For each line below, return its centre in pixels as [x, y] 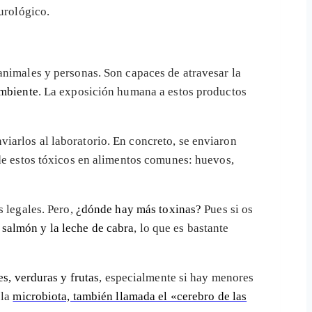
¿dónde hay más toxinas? [137, 209]
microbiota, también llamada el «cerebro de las [130, 296]
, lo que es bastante [181, 228]
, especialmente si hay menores [177, 277]
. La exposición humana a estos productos [142, 91]
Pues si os [227, 209]
